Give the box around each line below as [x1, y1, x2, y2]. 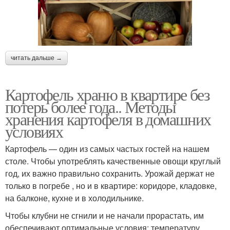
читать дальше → [11, 54, 62, 62]
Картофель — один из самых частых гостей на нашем [5, 142, 209, 155]
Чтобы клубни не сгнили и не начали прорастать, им [5, 209, 204, 221]
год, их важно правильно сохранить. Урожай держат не [5, 167, 215, 179]
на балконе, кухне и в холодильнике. [5, 191, 144, 204]
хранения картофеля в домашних [5, 107, 211, 130]
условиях [5, 120, 63, 142]
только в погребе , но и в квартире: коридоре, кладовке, [5, 179, 217, 191]
